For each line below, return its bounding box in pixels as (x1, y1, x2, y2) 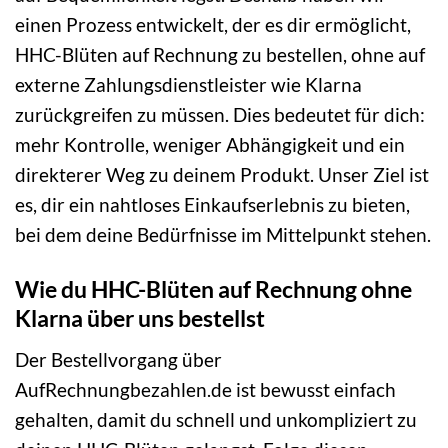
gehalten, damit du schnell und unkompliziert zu (15, 407, 417, 431)
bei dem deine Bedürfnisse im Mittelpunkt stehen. (15, 223, 431, 247)
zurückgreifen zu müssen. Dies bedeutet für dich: (15, 103, 425, 127)
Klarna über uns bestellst (15, 304, 265, 333)
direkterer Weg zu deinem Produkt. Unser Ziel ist (15, 163, 429, 187)
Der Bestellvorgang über (15, 347, 222, 371)
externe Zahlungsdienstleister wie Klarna (15, 73, 362, 97)
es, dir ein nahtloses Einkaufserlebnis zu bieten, (15, 193, 410, 217)
